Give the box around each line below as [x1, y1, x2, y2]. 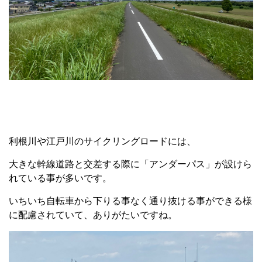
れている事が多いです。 [9, 173, 112, 184]
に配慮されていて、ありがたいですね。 [9, 210, 177, 220]
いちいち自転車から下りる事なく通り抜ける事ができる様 [9, 196, 252, 206]
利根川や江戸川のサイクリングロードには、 [9, 136, 196, 147]
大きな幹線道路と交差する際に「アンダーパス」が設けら [9, 159, 252, 170]
